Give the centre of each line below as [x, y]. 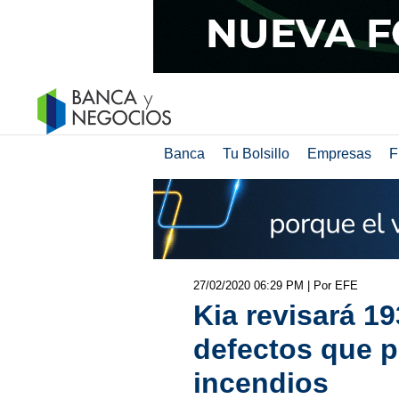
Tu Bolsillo [256, 154]
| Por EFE [332, 285]
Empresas [339, 154]
